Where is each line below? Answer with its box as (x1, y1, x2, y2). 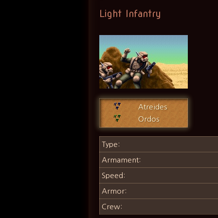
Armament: (102, 156, 141, 163)
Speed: (102, 171, 126, 179)
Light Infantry (99, 7, 162, 19)
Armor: (102, 187, 127, 195)
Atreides (138, 103, 167, 111)
